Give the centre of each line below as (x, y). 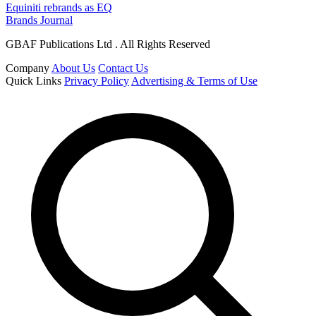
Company (28, 68)
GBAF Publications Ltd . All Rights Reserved (108, 44)
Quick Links (34, 80)
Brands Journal (39, 20)
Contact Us (123, 68)
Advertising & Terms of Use (194, 80)
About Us (73, 68)
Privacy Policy (97, 80)
